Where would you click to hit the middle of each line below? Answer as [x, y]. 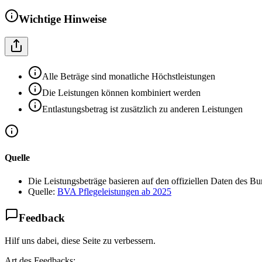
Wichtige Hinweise [63, 19]
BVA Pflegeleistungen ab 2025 [114, 191]
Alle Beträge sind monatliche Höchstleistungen [129, 76]
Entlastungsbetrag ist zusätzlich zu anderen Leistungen [142, 109]
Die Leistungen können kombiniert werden [121, 93]
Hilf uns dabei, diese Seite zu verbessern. [80, 240]
